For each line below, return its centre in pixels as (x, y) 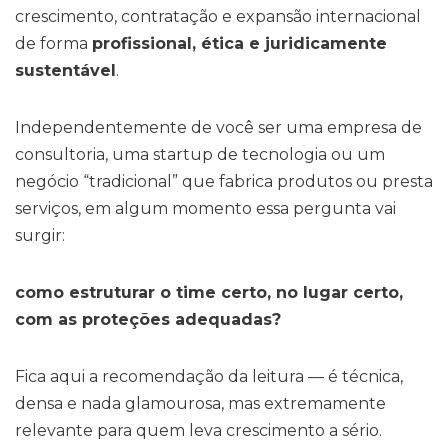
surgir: (40, 235)
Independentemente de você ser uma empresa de (218, 127)
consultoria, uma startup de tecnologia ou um (200, 154)
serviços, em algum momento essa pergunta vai (205, 208)
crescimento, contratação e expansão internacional (218, 16)
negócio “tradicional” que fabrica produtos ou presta (224, 181)
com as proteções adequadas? (148, 319)
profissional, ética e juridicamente (239, 43)
